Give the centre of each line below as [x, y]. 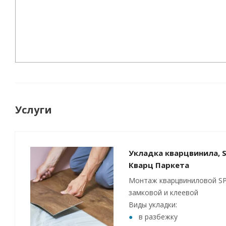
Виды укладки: [153, 205]
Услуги [34, 110]
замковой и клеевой [163, 192]
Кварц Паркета [159, 165]
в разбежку [158, 217]
